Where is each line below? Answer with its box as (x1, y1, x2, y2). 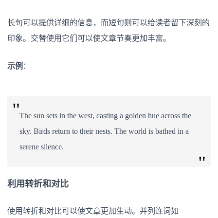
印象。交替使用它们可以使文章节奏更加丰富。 (7, 34, 171, 42)
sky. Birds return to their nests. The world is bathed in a (19, 127, 189, 135)
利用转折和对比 (7, 179, 69, 189)
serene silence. (19, 142, 64, 151)
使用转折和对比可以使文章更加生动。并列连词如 (7, 206, 179, 215)
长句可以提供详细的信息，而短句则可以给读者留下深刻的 (7, 18, 210, 27)
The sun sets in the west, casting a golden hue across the (19, 111, 191, 120)
